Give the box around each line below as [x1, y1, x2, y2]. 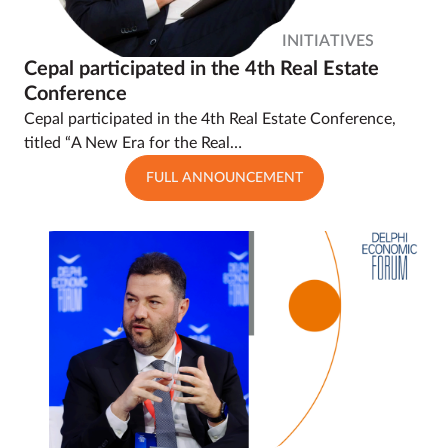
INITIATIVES [282, 32, 374, 49]
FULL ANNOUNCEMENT [145, 170, 303, 185]
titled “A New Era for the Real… [24, 134, 242, 151]
